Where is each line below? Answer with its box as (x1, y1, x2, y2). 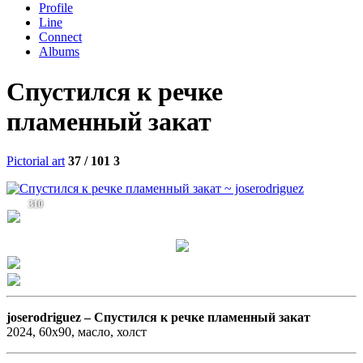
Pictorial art (6, 154, 65, 169)
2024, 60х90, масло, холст (6, 325, 147, 340)
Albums (39, 45, 79, 59)
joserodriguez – (6, 310, 94, 325)
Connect (39, 30, 82, 45)
